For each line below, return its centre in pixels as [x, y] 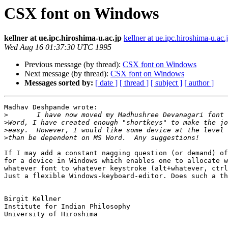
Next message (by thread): [67, 74]
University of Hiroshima [51, 214]
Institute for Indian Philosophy [67, 207]
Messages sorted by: [59, 83]
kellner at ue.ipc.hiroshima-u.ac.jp [63, 38]
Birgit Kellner [33, 199]
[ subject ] [166, 83]
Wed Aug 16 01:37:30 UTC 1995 [58, 47]
